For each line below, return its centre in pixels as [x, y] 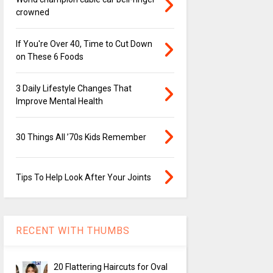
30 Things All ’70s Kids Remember [81, 137]
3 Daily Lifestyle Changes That [73, 89]
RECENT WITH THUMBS [73, 231]
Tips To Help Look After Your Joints [83, 178]
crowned [32, 12]
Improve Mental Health [59, 101]
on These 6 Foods [49, 57]
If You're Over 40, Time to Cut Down [84, 44]
